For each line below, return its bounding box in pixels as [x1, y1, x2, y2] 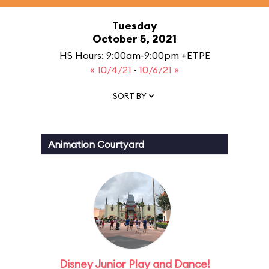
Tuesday [112, 19, 157, 32]
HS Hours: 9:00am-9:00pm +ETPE [59, 49, 210, 61]
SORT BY [113, 91, 147, 101]
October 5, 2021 [92, 32, 177, 46]
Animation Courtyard [48, 138, 144, 150]
